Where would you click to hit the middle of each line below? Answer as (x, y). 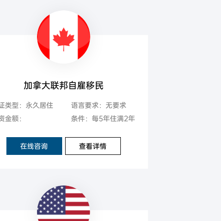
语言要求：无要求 (98, 105)
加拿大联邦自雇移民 (63, 86)
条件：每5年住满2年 (103, 119)
